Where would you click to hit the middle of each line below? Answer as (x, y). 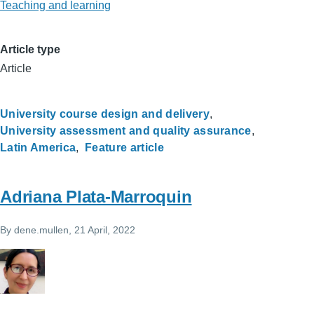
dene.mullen (41, 230)
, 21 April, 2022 (102, 230)
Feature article (124, 148)
